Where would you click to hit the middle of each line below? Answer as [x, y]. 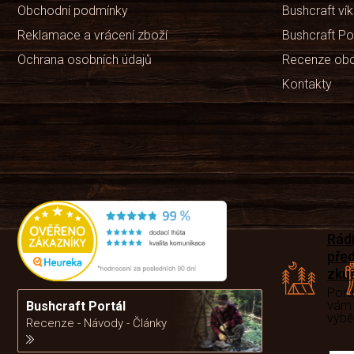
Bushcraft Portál [76, 306]
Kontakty [307, 85]
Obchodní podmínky [73, 11]
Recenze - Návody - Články [96, 323]
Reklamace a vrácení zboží [92, 36]
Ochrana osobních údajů [85, 60]
